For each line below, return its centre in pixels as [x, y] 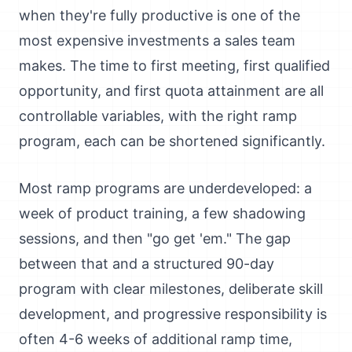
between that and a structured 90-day [147, 264]
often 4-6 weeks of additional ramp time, [156, 339]
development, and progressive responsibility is [173, 314]
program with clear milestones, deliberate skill [171, 289]
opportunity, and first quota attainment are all [171, 91]
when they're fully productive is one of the [159, 15]
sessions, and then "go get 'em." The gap [155, 238]
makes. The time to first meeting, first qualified [174, 66]
